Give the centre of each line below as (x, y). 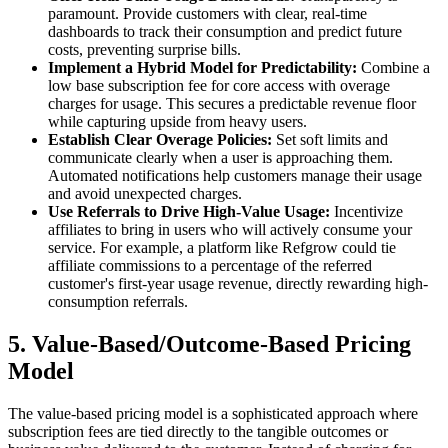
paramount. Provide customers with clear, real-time (207, 14)
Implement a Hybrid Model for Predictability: (202, 68)
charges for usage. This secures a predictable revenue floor (232, 104)
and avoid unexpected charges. (145, 194)
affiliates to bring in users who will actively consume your (230, 230)
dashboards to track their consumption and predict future (225, 32)
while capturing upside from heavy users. (177, 122)
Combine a (393, 68)
